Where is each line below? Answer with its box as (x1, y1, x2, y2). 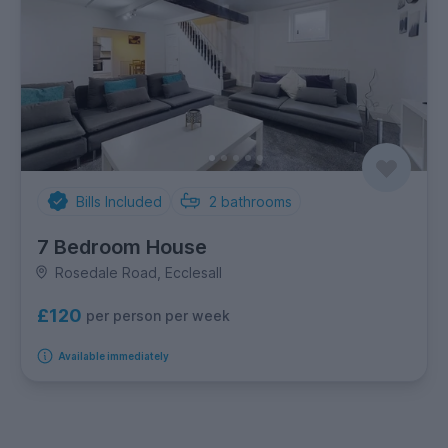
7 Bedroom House (37, 234, 207, 259)
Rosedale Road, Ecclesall (54, 263, 222, 281)
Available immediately (57, 349, 169, 362)
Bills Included (75, 192, 162, 210)
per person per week (86, 307, 230, 325)
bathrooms (221, 192, 292, 210)
